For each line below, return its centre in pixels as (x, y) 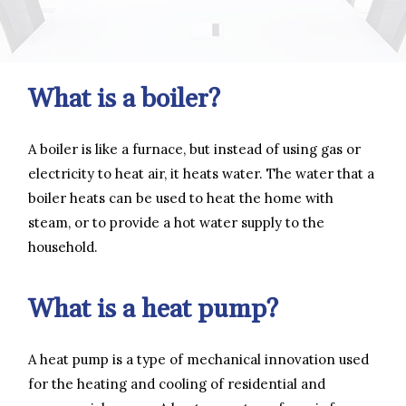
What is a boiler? (124, 99)
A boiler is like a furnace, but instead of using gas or (194, 149)
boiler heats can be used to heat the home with (181, 198)
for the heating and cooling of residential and (177, 383)
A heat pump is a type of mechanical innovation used (198, 359)
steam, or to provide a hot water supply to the (176, 222)
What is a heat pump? (153, 309)
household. (63, 246)
